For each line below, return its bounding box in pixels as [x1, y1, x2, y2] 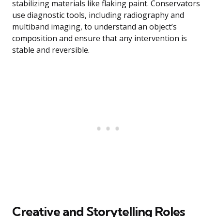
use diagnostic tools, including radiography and [12, 10, 184, 21]
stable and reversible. [12, 45, 90, 56]
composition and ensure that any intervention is [12, 33, 187, 44]
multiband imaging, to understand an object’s [12, 21, 177, 32]
